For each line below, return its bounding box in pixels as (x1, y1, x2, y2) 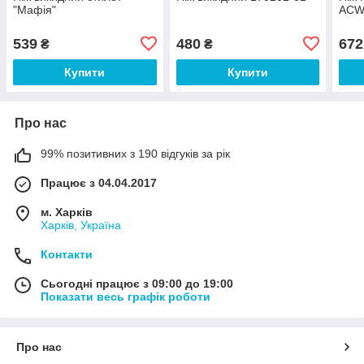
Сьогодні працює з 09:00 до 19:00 (41, 276, 233, 290)
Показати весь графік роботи (41, 289, 210, 303)
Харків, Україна (41, 218, 121, 232)
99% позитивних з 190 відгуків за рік (41, 146, 230, 160)
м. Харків (41, 205, 93, 219)
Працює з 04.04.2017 (41, 175, 157, 189)
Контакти (41, 247, 93, 261)
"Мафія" (13, 2, 56, 16)
